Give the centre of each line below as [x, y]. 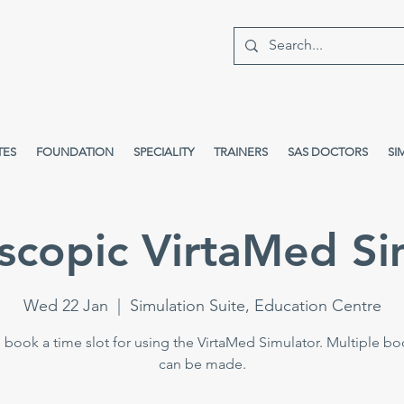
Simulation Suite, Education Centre [255, 306]
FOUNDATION [75, 152]
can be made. [202, 364]
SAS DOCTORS [328, 152]
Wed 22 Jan [65, 306]
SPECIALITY [164, 152]
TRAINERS [241, 152]
